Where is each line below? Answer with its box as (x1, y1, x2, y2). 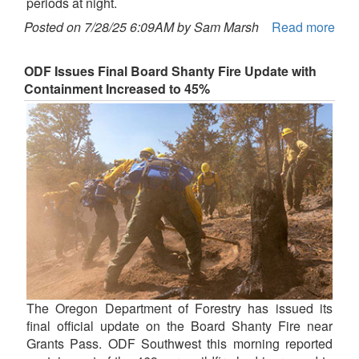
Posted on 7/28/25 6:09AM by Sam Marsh (24, 17, 259, 36)
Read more (272, 17, 335, 36)
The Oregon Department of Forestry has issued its (26, 299, 333, 318)
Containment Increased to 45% (24, 79, 210, 98)
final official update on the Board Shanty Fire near (26, 317, 333, 336)
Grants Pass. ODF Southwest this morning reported (26, 334, 333, 353)
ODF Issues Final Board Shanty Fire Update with (24, 61, 317, 80)
